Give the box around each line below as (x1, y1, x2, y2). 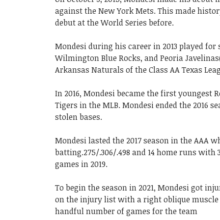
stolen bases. (55, 111, 102, 123)
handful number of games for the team (55, 206, 197, 217)
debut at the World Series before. (55, 17, 174, 28)
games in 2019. (55, 159, 108, 170)
